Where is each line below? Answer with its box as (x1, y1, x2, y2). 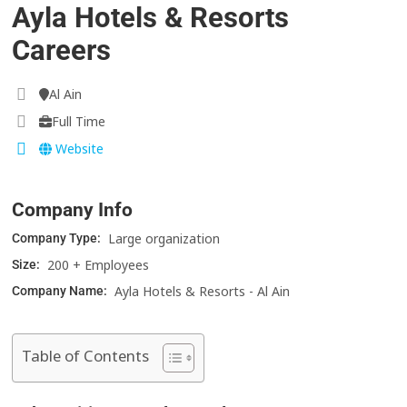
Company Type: (12, 231, 104, 246)
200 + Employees (47, 256, 150, 274)
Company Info (12, 199, 134, 222)
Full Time (52, 113, 106, 131)
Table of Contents (22, 345, 150, 367)
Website (52, 140, 104, 158)
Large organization (108, 230, 221, 248)
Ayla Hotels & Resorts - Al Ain (114, 283, 291, 301)
